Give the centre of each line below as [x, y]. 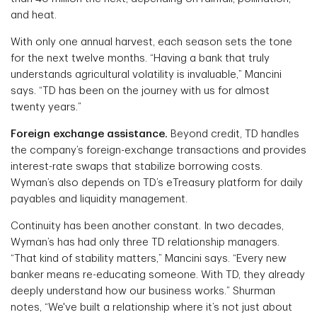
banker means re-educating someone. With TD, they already [158, 275]
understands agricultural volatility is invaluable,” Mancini [146, 75]
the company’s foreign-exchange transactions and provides [158, 151]
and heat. [34, 16]
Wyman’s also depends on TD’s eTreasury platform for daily [157, 183]
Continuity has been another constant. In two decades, [147, 226]
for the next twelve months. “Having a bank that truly [140, 59]
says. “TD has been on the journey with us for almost [140, 91]
